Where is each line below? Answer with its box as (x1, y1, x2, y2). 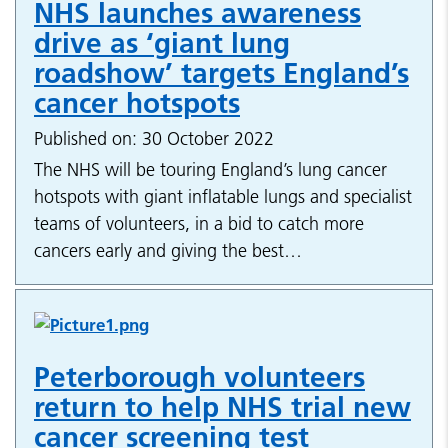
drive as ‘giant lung (34, 26, 290, 61)
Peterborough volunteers (34, 360, 365, 395)
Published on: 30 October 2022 (34, 127, 274, 151)
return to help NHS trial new (34, 390, 411, 425)
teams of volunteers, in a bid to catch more (34, 212, 364, 236)
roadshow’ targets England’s (34, 56, 409, 91)
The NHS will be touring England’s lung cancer (34, 158, 387, 182)
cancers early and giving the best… (34, 239, 302, 263)
